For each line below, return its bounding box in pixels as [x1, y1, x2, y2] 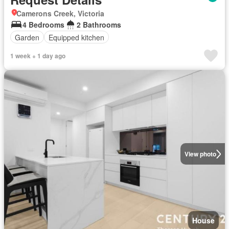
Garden [15, 32, 39, 42]
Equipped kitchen [49, 32, 104, 42]
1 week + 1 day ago [10, 51, 65, 60]
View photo [184, 149, 216, 158]
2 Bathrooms [77, 19, 121, 30]
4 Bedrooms [22, 19, 64, 30]
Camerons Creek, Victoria [16, 8, 104, 18]
